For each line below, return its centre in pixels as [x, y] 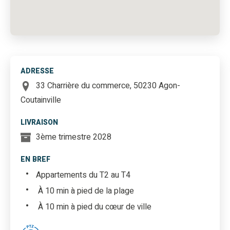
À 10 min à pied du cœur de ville [94, 207]
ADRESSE [37, 71]
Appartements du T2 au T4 [83, 175]
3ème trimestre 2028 [74, 137]
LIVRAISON [39, 123]
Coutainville [41, 100]
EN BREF [35, 160]
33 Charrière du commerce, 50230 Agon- [108, 86]
